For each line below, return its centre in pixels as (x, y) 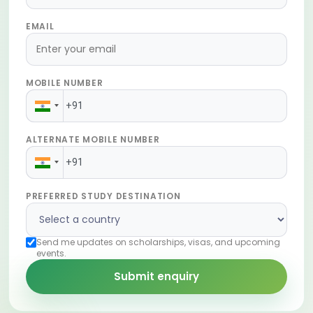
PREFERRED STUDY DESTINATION (103, 196)
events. (51, 254)
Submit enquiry (156, 277)
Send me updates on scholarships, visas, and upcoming (158, 242)
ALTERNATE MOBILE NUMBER (93, 140)
